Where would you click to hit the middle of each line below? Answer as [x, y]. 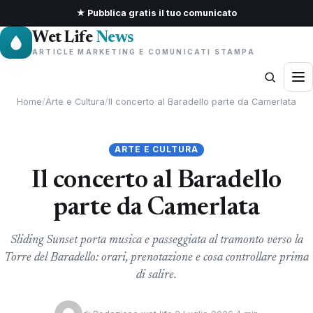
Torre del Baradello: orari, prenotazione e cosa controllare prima [156, 258]
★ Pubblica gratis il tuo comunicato [156, 13]
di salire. [156, 276]
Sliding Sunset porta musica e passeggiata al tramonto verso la [156, 241]
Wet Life [64, 38]
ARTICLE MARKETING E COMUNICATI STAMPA [144, 52]
